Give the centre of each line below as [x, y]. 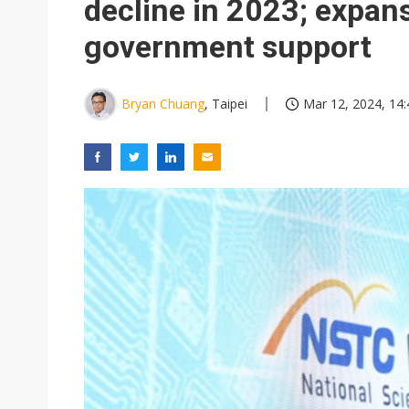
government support [228, 47]
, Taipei [226, 104]
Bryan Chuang [163, 104]
